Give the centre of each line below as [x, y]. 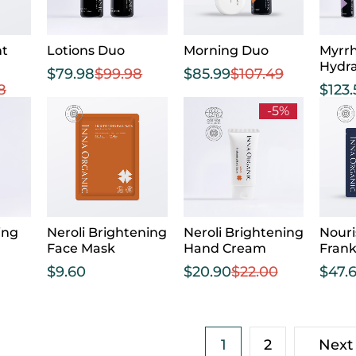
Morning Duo [226, 50]
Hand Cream [224, 249]
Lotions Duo [86, 50]
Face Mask [81, 249]
